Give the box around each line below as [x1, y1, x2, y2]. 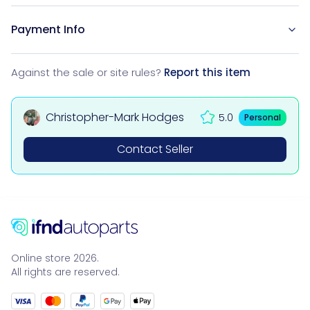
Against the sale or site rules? [11, 65, 164, 80]
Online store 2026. [11, 251, 99, 265]
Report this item [164, 65, 250, 80]
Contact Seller [117, 141, 193, 157]
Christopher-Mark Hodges [46, 109, 184, 125]
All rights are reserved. [11, 265, 120, 279]
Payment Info [11, 21, 85, 37]
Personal [244, 111, 281, 123]
